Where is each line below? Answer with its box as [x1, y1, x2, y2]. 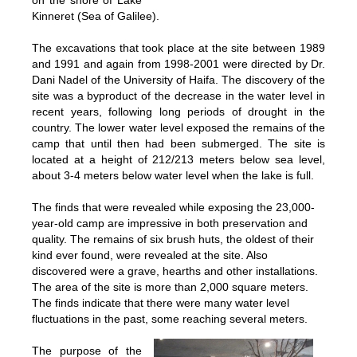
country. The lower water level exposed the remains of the [32, 121, 325, 134]
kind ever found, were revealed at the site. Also [32, 249, 268, 261]
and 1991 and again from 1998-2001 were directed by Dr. [32, 57, 325, 70]
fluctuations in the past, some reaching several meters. [32, 312, 308, 325]
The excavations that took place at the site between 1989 [32, 41, 325, 54]
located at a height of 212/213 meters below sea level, [32, 153, 325, 166]
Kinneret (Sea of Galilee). [32, 10, 159, 22]
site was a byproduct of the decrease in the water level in [32, 89, 325, 102]
